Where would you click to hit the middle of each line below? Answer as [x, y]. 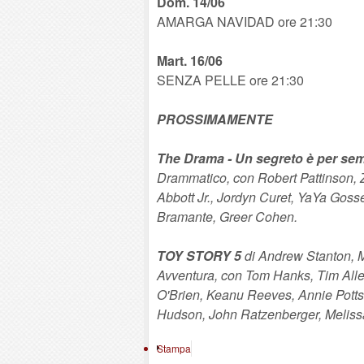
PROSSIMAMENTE [215, 119]
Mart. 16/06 [190, 61]
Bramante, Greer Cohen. [227, 217]
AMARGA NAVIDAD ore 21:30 [245, 22]
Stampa [174, 348]
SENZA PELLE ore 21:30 [230, 80]
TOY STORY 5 [199, 256]
